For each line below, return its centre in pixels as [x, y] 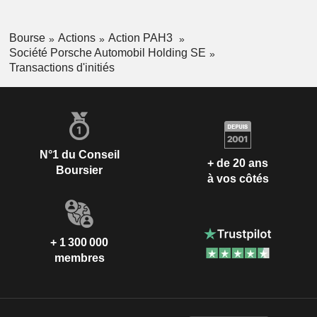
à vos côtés [238, 179]
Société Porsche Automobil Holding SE [107, 52]
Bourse [27, 38]
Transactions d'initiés [62, 67]
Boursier [79, 170]
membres [79, 258]
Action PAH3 [142, 38]
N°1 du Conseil [79, 154]
